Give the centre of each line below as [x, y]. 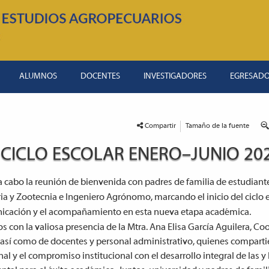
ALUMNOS [38, 76]
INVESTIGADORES [175, 76]
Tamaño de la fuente [219, 126]
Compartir [161, 126]
